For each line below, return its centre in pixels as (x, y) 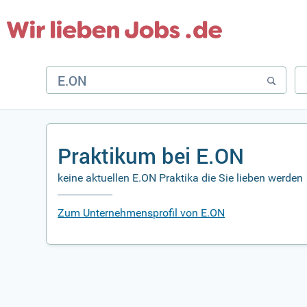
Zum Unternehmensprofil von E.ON (142, 213)
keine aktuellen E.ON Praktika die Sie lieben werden (181, 178)
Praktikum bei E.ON (151, 156)
